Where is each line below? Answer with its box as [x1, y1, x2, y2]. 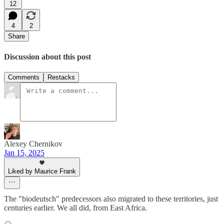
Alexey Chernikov [4, 139, 62, 148]
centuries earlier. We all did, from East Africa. [4, 203, 147, 212]
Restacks [47, 73, 75, 81]
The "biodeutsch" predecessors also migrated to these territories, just [4, 194, 218, 203]
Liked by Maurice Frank [8, 167, 76, 175]
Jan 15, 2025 [4, 148, 44, 157]
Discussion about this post [4, 52, 91, 61]
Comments [8, 73, 39, 81]
